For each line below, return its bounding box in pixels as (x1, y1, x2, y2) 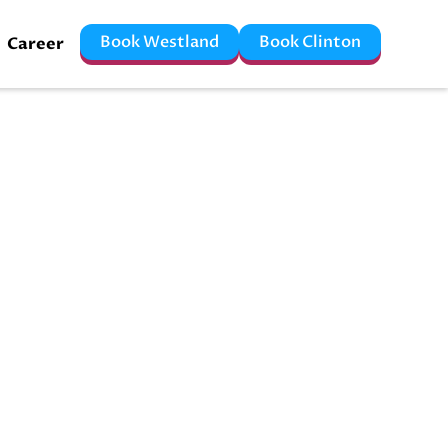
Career (6, 33, 64, 55)
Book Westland (99, 31, 219, 53)
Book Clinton (258, 31, 361, 53)
